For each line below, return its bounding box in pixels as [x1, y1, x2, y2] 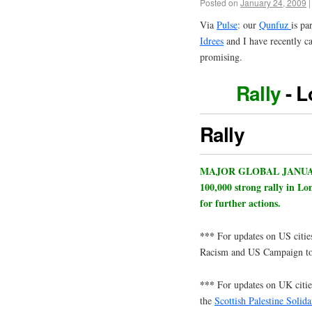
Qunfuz [259, 17, 291, 31]
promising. [200, 49, 242, 63]
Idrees [200, 33, 224, 47]
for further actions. [200, 196, 281, 211]
